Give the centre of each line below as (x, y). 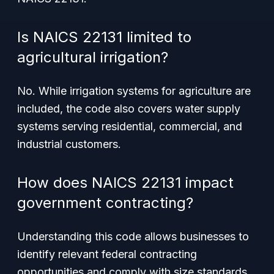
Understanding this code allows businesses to (133, 236)
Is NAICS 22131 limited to (104, 37)
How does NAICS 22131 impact (125, 183)
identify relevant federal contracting (107, 254)
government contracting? (105, 203)
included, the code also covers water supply (129, 109)
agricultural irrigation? (93, 57)
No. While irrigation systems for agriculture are (134, 91)
